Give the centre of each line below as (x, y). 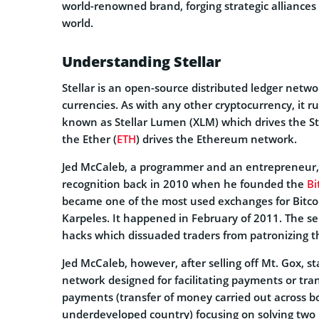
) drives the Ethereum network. (216, 139)
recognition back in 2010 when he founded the (184, 184)
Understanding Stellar (141, 62)
